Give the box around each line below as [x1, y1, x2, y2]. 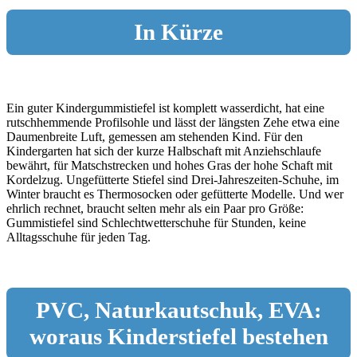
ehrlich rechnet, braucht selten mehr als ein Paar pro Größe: [6, 201, 304, 215]
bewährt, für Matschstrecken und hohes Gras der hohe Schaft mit [6, 158, 332, 172]
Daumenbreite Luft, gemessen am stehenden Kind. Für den [6, 129, 303, 143]
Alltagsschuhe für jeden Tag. [6, 229, 151, 244]
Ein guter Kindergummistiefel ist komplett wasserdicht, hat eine [6, 100, 324, 115]
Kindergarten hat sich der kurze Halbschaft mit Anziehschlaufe [6, 143, 321, 158]
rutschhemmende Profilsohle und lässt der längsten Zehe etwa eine [6, 115, 339, 129]
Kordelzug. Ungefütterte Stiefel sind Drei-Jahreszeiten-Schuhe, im [6, 172, 339, 186]
